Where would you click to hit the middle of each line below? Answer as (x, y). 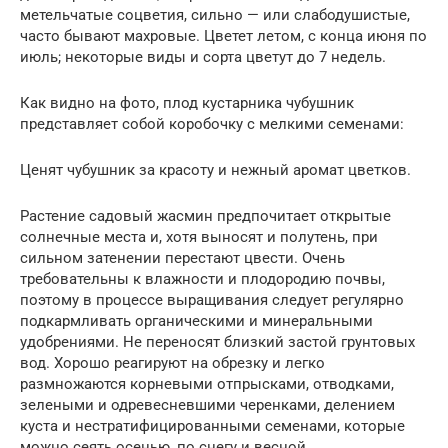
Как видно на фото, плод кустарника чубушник (187, 102)
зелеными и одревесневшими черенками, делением (207, 404)
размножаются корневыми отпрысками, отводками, (207, 383)
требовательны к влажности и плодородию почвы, (202, 278)
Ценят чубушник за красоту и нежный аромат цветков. (215, 169)
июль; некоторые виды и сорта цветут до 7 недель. (203, 56)
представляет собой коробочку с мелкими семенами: (212, 123)
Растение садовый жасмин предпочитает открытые (205, 215)
